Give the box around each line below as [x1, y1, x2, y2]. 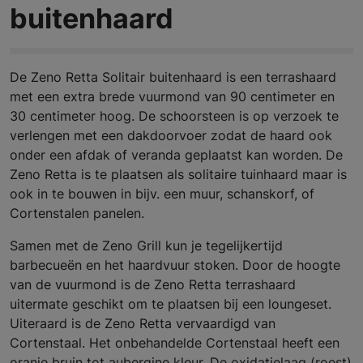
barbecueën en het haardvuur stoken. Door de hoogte [10, 256, 340, 273]
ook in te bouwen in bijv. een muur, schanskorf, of [10, 185, 314, 202]
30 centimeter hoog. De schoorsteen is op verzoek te [10, 107, 339, 124]
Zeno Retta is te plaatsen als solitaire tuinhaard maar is [10, 165, 347, 182]
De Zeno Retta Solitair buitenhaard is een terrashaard [10, 68, 336, 85]
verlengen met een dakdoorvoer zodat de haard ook [10, 126, 332, 143]
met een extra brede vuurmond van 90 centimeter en [10, 88, 335, 105]
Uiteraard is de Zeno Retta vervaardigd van [10, 314, 275, 331]
